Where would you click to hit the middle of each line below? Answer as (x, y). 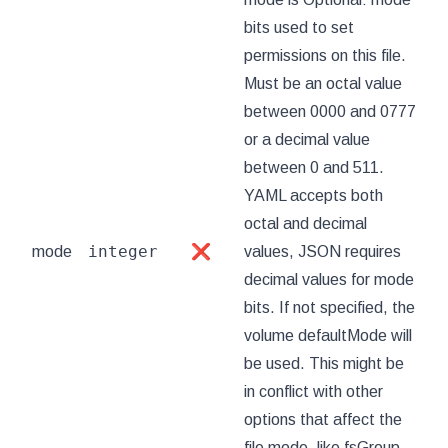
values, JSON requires (322, 251)
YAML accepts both (313, 195)
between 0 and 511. (314, 167)
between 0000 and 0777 (330, 111)
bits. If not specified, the (329, 307)
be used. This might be (324, 363)
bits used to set (299, 27)
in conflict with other (313, 391)
